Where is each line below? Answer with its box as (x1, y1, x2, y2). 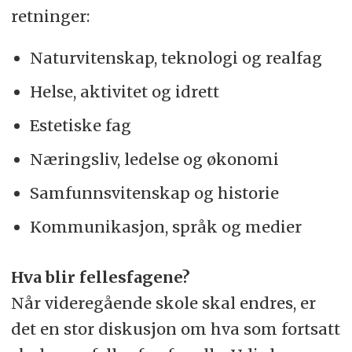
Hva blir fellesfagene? (10, 267, 190, 288)
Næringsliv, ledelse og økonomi (29, 148, 279, 169)
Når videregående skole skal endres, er (10, 293, 316, 313)
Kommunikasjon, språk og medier (29, 216, 302, 236)
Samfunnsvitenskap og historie (29, 182, 279, 203)
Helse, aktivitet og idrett (29, 81, 219, 101)
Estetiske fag (29, 115, 131, 135)
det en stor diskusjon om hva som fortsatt (10, 319, 340, 339)
